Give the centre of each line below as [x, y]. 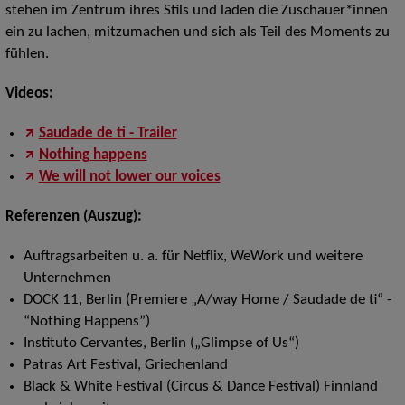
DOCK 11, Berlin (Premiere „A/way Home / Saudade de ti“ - [207, 300]
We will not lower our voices [129, 177]
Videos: [29, 94]
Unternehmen [67, 278]
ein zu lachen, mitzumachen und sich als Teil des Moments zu [197, 32]
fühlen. [27, 54]
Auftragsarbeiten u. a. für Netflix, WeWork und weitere [193, 256]
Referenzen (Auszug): [73, 217]
